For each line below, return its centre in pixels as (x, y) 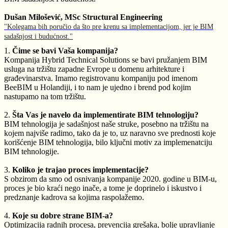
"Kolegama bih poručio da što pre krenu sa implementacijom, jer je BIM (109, 27)
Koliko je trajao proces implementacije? (80, 170)
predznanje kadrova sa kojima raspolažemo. (74, 197)
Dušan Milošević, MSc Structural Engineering (83, 17)
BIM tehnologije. (32, 151)
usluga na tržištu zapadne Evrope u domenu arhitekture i (94, 69)
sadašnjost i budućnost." (38, 36)
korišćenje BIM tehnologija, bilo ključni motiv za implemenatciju (108, 142)
